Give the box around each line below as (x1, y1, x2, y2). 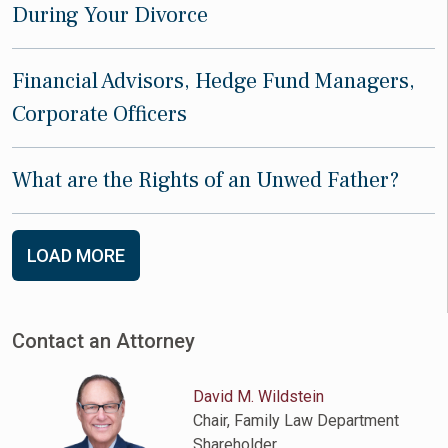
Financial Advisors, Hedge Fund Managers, (12, 67, 415, 95)
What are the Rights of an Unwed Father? (12, 166, 399, 194)
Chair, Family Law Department (193, 411, 400, 430)
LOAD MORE (27, 245, 125, 266)
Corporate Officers (12, 100, 187, 128)
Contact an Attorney (12, 329, 195, 353)
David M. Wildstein (193, 387, 325, 406)
